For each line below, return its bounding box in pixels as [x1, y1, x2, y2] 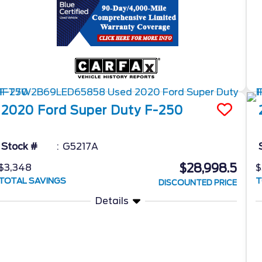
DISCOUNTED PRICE [158, 178, 237, 187]
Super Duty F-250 [70, 103, 184, 118]
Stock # [1, 140, 38, 152]
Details [95, 195, 129, 206]
